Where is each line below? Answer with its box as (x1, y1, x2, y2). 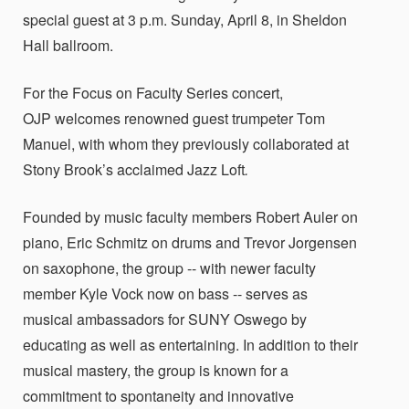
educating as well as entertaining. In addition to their (23, 334, 358, 355)
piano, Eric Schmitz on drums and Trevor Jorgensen (23, 232, 357, 253)
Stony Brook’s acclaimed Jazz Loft (23, 159, 245, 180)
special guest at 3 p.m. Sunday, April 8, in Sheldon (23, 9, 347, 30)
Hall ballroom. (23, 35, 113, 56)
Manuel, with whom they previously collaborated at (23, 133, 349, 154)
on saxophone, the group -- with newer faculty (23, 257, 316, 278)
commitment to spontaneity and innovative (23, 385, 294, 406)
